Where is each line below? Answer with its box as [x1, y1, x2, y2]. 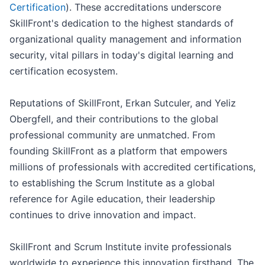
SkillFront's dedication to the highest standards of [9, 17, 234, 30]
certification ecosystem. [9, 65, 118, 77]
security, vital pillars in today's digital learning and [9, 49, 234, 62]
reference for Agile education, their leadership [9, 193, 215, 205]
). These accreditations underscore [66, 1, 221, 14]
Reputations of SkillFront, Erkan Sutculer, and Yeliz [9, 97, 236, 109]
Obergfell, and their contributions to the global [9, 113, 218, 125]
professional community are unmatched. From [9, 129, 215, 141]
